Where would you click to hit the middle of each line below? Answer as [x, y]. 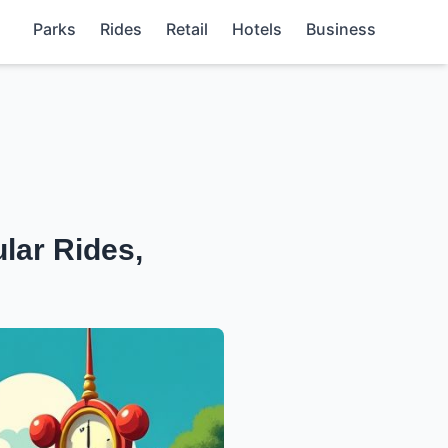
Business [341, 29]
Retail [187, 29]
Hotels [257, 29]
